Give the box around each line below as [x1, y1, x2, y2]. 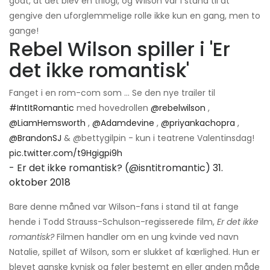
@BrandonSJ [9, 131, 61, 144]
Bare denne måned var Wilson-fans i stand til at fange [9, 200, 239, 213]
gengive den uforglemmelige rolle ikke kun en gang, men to [9, 9, 260, 22]
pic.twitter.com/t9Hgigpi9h [9, 146, 122, 159]
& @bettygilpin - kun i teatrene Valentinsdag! [61, 131, 254, 144]
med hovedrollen [74, 101, 151, 114]
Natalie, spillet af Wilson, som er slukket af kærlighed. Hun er [9, 245, 260, 258]
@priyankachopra [161, 116, 235, 129]
